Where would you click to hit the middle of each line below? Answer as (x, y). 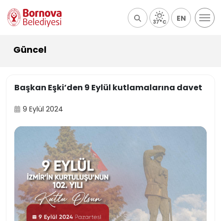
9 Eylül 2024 (43, 109)
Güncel (30, 50)
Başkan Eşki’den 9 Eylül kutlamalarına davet (108, 88)
